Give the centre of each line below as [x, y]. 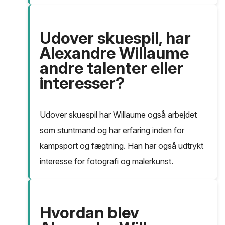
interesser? [82, 83]
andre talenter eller [111, 68]
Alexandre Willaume [114, 53]
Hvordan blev [89, 213]
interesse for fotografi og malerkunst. [106, 161]
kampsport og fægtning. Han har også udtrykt [122, 146]
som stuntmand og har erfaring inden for [112, 130]
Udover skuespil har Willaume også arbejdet [118, 115]
